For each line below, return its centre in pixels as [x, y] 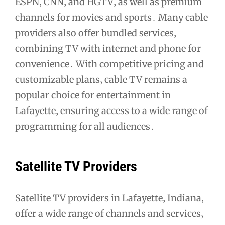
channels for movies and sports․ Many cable [111, 18]
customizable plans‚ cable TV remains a [101, 80]
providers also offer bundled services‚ [96, 33]
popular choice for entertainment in [93, 95]
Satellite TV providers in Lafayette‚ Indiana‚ [109, 198]
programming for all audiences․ [85, 127]
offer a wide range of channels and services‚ [109, 213]
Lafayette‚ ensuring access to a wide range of [111, 111]
